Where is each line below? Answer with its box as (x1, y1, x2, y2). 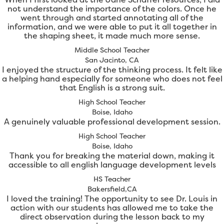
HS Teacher (93, 174, 130, 184)
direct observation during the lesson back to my (19, 211, 204, 222)
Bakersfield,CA (87, 184, 137, 194)
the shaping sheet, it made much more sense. (24, 30, 200, 41)
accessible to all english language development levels (8, 159, 216, 170)
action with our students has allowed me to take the (10, 202, 213, 213)
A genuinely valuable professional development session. (3, 116, 220, 127)
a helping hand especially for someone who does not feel (1, 73, 222, 84)
